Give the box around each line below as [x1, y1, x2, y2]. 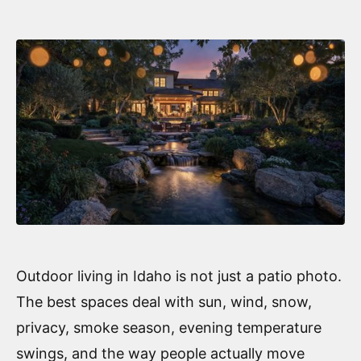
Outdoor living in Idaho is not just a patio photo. [16, 267, 342, 284]
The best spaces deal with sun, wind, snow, [16, 293, 312, 310]
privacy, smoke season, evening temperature [16, 318, 322, 336]
